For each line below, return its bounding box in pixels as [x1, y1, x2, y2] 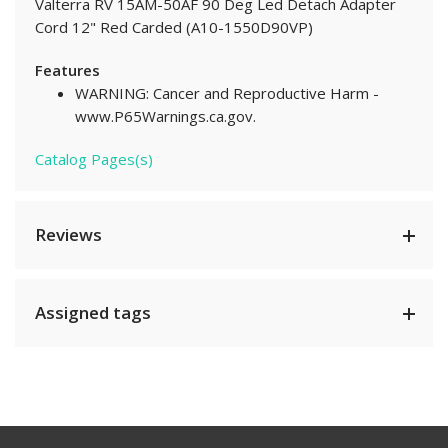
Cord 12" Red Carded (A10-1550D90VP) [35, 17, 317, 38]
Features [35, 60, 104, 81]
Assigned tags [35, 301, 151, 325]
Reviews [35, 223, 102, 247]
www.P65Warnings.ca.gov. [75, 106, 256, 127]
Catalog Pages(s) [35, 149, 153, 170]
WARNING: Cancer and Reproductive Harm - [75, 83, 379, 104]
